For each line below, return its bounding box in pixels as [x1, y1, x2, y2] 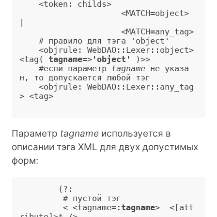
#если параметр [39, 63, 111, 73]
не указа [145, 63, 189, 73]
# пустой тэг [19, 193, 63, 203]
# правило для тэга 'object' [19, 36, 39, 46]
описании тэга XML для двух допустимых [12, 141, 198, 153]
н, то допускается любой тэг [19, 73, 150, 82]
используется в [99, 127, 171, 139]
